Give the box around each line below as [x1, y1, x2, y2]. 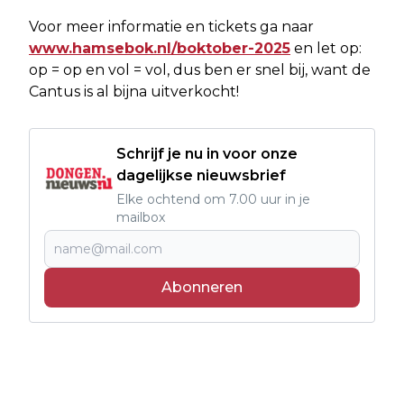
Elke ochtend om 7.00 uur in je [116, 190, 310, 207]
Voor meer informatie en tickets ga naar [29, 17, 314, 35]
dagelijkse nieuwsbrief [116, 166, 286, 184]
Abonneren [161, 278, 243, 296]
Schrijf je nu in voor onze [116, 144, 298, 162]
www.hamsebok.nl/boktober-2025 [29, 39, 290, 57]
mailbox [116, 208, 165, 225]
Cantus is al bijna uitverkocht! [29, 82, 239, 100]
